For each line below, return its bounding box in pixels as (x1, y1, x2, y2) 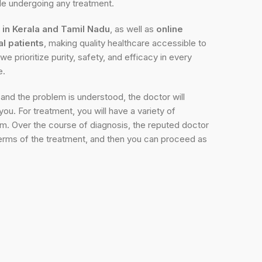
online (156, 23, 183, 35)
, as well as (110, 23, 156, 35)
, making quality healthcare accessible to (44, 37, 206, 49)
